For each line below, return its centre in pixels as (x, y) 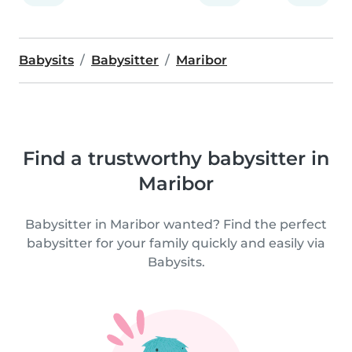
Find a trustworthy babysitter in (176, 158)
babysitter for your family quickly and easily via (176, 243)
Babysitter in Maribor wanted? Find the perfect (176, 224)
